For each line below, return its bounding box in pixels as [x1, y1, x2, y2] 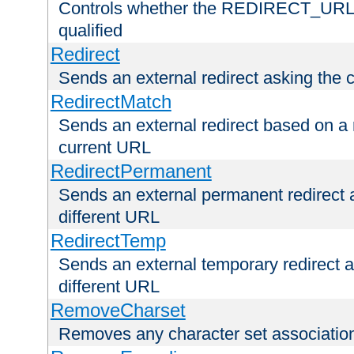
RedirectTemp [50, 230, 166, 252]
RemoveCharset [50, 299, 186, 322]
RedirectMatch [50, 91, 171, 113]
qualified [58, 21, 122, 41]
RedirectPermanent [50, 160, 212, 183]
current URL [58, 137, 151, 158]
